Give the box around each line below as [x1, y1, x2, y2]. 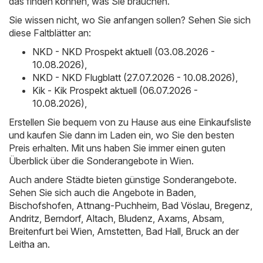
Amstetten [97, 225, 141, 237]
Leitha [9, 238, 35, 250]
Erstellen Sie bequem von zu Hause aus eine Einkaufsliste [9, 116, 251, 128]
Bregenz [214, 199, 250, 211]
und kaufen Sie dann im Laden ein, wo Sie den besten [9, 129, 234, 141]
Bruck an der [186, 225, 239, 237]
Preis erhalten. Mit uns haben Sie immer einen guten [9, 141, 225, 154]
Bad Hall [146, 225, 181, 237]
